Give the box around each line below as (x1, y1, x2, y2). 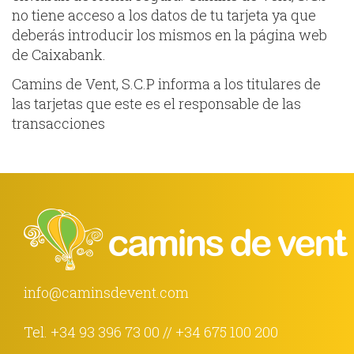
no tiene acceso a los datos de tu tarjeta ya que (12, 5, 316, 24)
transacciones (12, 114, 105, 133)
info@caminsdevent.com (24, 283, 189, 303)
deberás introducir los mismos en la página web (12, 24, 327, 44)
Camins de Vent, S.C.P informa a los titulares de (12, 74, 321, 93)
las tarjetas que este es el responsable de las (12, 94, 301, 113)
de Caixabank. (12, 44, 106, 64)
